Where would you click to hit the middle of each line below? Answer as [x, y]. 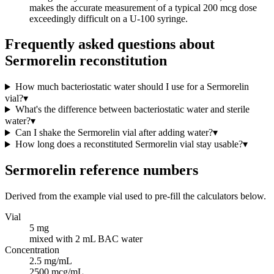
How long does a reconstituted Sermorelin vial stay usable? [129, 144]
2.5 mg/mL [51, 261]
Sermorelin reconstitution [86, 61]
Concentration [32, 250]
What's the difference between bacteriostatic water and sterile [132, 109]
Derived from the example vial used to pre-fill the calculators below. [135, 196]
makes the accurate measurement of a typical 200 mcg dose [143, 7]
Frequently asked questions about [110, 44]
